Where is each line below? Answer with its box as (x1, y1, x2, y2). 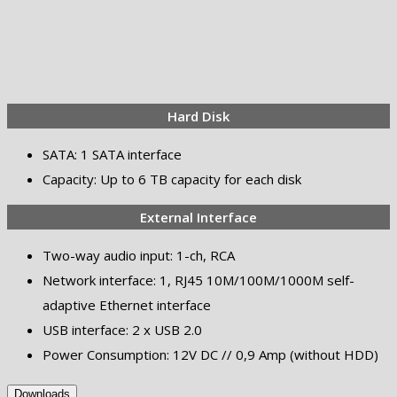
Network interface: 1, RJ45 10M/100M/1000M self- (43, 271, 354, 290)
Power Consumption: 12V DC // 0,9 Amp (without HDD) (43, 346, 378, 364)
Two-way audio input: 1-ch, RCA (43, 246, 235, 265)
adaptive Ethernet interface (43, 296, 211, 315)
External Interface (140, 208, 257, 227)
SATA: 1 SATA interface (43, 145, 182, 164)
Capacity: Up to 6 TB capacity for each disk (43, 170, 301, 189)
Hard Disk (167, 107, 230, 126)
